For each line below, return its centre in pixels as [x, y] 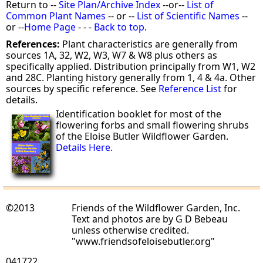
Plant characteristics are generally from [149, 44]
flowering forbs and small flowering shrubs [153, 125]
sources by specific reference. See [82, 89]
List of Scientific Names [187, 16]
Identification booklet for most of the [139, 114]
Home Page [50, 27]
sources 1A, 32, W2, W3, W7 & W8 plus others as [112, 55]
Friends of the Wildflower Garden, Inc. [156, 208]
